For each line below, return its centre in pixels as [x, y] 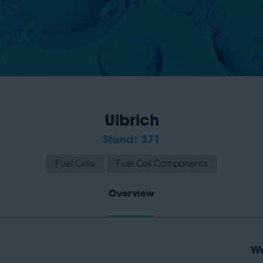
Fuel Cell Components [162, 164]
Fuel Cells [75, 164]
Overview [131, 194]
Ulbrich [131, 122]
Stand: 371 [131, 141]
